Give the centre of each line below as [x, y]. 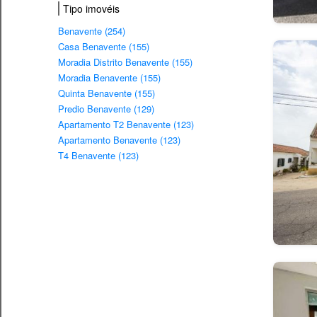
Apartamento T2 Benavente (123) [126, 125]
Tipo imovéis [91, 9]
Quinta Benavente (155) [106, 93]
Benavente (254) [92, 31]
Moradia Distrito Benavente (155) [125, 62]
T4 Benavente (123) [98, 156]
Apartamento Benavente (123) [119, 140]
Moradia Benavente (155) [109, 78]
